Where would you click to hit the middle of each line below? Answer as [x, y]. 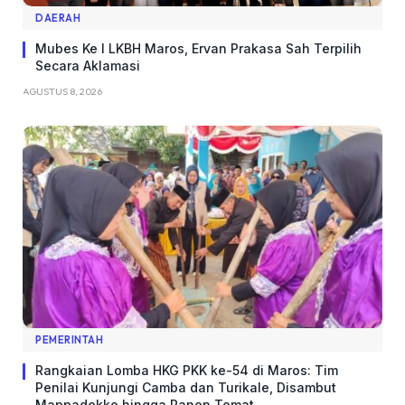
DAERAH [58, 19]
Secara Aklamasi [88, 66]
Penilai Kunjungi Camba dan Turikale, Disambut [186, 388]
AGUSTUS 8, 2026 [62, 92]
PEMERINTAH [70, 340]
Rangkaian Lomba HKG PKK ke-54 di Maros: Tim [187, 371]
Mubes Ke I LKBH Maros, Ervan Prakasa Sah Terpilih [198, 49]
